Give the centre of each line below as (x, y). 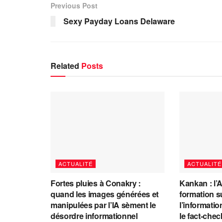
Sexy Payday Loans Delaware (119, 21)
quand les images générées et (105, 194)
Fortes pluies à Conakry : (96, 183)
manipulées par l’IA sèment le (103, 205)
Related (65, 65)
